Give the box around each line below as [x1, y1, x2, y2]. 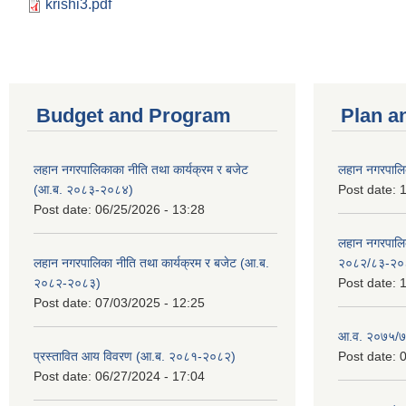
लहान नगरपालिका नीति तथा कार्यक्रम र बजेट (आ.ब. [34, 255, 269, 270]
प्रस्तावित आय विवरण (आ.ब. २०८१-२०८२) [34, 348, 236, 363]
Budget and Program [36, 103, 231, 127]
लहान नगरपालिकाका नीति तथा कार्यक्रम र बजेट [34, 161, 248, 177]
